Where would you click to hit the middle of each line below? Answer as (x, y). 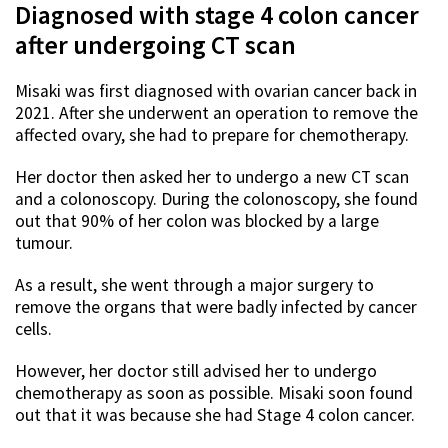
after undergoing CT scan (155, 45)
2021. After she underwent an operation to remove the (216, 113)
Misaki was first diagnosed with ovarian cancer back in (216, 91)
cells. (33, 329)
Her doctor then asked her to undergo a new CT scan (212, 177)
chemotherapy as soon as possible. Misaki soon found (214, 393)
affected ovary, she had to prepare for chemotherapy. (212, 135)
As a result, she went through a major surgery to (194, 285)
